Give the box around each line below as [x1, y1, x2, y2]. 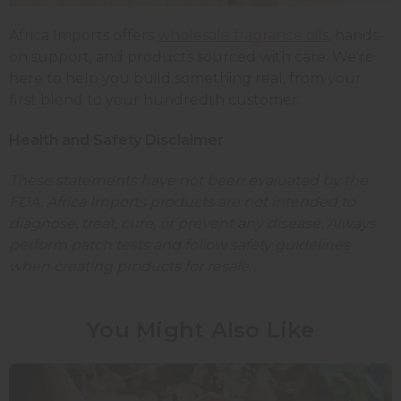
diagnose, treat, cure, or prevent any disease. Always [9, 214, 376, 232]
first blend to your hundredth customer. [9, 90, 301, 108]
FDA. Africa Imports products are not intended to [9, 192, 355, 210]
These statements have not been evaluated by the [9, 171, 368, 189]
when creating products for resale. [9, 257, 252, 275]
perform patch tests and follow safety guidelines [9, 235, 350, 253]
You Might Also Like [87, 316, 314, 343]
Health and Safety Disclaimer [9, 131, 224, 149]
